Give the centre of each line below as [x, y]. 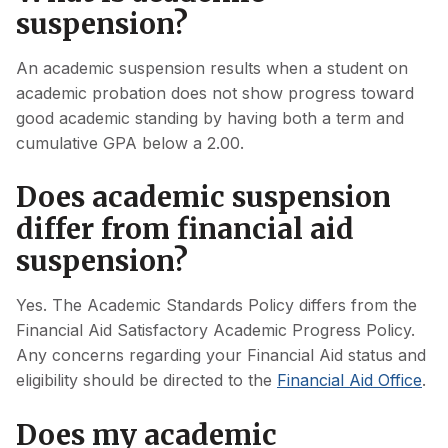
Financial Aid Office [349, 380]
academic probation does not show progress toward [215, 92]
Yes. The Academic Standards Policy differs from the [216, 305]
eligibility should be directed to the [146, 380]
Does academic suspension [203, 197]
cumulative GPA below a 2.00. [132, 142]
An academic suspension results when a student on [212, 67]
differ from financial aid [185, 229]
